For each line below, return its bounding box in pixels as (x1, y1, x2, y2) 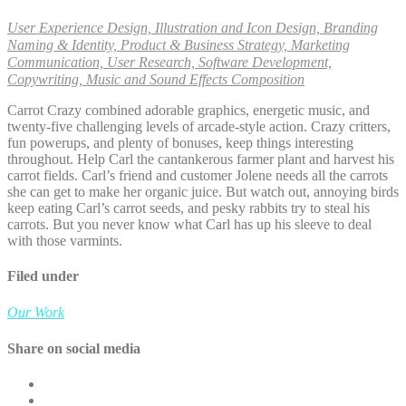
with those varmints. (7, 232, 122, 248)
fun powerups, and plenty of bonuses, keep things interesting (7, 134, 353, 150)
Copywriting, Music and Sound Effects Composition (7, 71, 304, 87)
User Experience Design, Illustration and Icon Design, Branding (7, 19, 378, 35)
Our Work (7, 304, 64, 321)
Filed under (7, 268, 79, 285)
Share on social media (7, 340, 140, 356)
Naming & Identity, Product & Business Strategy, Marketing (7, 36, 350, 53)
